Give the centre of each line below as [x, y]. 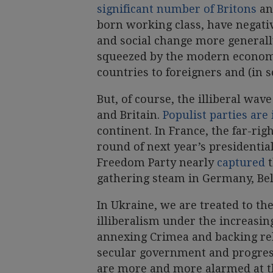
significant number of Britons [177, 9]
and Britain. [130, 115]
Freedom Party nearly [157, 162]
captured [241, 162]
